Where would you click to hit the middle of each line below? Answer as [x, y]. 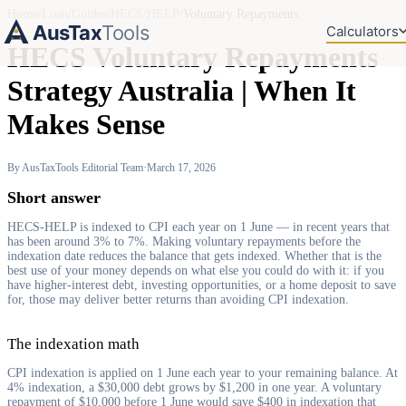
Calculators [362, 31]
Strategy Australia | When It [182, 91]
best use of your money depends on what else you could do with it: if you [196, 270]
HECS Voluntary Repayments [193, 58]
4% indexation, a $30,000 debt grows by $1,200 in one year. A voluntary [194, 387]
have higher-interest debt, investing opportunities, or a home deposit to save [202, 285]
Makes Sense [86, 125]
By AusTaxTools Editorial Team [75, 167]
